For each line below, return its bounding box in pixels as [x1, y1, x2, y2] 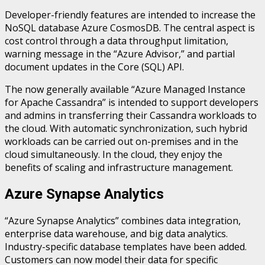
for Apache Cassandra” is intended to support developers [5, 96, 258, 109]
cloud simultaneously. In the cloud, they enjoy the [5, 148, 222, 161]
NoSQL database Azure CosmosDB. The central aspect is [5, 21, 255, 35]
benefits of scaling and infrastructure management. [5, 161, 233, 174]
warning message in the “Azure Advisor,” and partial [5, 47, 235, 61]
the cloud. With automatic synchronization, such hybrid [5, 122, 247, 135]
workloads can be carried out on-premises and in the [5, 135, 238, 148]
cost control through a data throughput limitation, [5, 34, 228, 48]
